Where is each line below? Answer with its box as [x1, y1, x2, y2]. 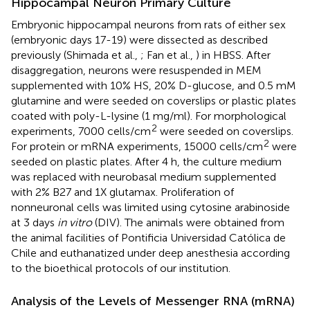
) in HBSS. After [196, 48, 271, 62]
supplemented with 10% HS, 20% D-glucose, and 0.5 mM [11, 78, 296, 92]
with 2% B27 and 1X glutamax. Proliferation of [11, 185, 234, 199]
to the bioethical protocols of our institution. [11, 261, 230, 275]
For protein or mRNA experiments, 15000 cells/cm [11, 139, 263, 153]
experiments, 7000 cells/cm [11, 124, 151, 138]
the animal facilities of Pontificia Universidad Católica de [11, 230, 286, 244]
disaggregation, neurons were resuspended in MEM [11, 63, 262, 77]
